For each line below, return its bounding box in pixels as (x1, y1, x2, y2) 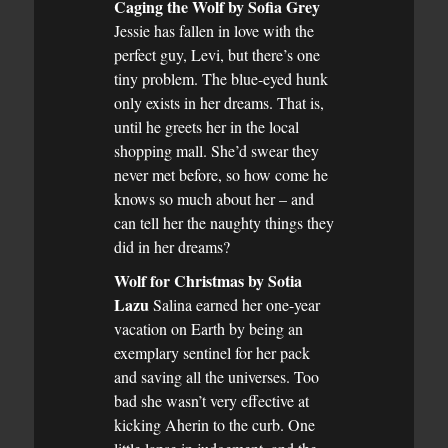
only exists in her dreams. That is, (114, 91, 324, 113)
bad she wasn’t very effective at (114, 389, 309, 411)
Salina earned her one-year (149, 293, 320, 315)
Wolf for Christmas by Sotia (114, 268, 302, 292)
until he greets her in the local (114, 115, 299, 137)
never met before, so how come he (114, 163, 328, 185)
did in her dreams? (114, 235, 230, 257)
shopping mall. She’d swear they (114, 139, 319, 161)
